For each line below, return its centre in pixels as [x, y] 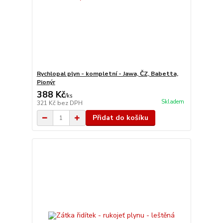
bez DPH [70, 103]
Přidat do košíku [120, 118]
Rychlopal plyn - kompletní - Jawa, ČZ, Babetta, [107, 74]
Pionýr [46, 82]
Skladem [172, 102]
